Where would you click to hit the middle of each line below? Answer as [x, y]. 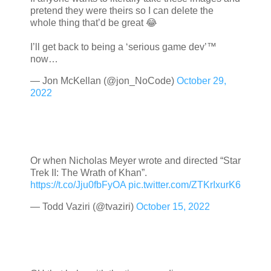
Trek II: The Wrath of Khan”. [89, 172]
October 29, [201, 81]
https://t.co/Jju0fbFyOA [78, 184]
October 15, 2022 [173, 206]
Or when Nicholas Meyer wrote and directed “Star [135, 160]
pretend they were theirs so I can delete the [122, 11]
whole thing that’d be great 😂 [94, 23]
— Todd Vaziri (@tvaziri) [83, 206]
